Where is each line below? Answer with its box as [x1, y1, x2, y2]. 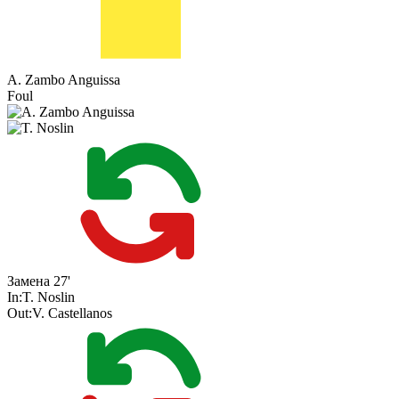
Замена [7, 273, 50, 289]
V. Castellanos [32, 305, 112, 322]
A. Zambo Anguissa [7, 72, 120, 88]
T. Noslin [22, 289, 75, 305]
